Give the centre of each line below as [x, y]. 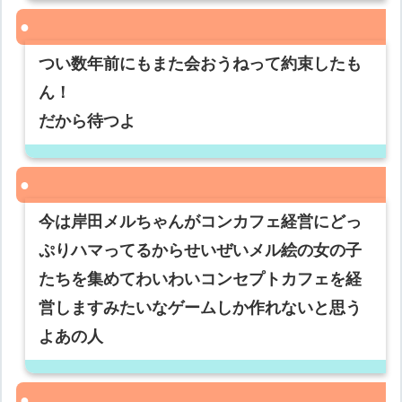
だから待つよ [87, 122]
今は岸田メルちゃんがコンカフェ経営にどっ [201, 222]
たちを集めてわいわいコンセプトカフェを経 [201, 280]
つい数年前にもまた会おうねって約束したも [201, 64]
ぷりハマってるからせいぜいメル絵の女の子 [201, 251]
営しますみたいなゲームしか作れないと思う [201, 308]
